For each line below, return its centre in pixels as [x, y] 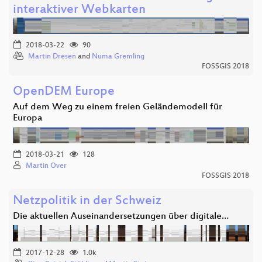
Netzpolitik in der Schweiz [87, 201]
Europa [27, 118]
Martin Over [46, 166]
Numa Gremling [118, 56]
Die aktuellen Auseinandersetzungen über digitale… [121, 216]
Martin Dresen [52, 56]
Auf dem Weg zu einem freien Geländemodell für [118, 107]
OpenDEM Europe [64, 92]
